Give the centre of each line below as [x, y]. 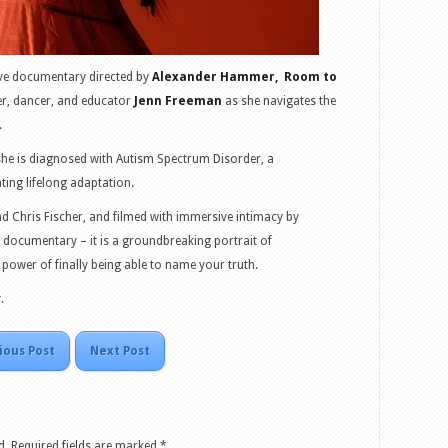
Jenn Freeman [178, 101]
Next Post [119, 351]
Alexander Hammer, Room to [244, 77]
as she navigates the [279, 101]
